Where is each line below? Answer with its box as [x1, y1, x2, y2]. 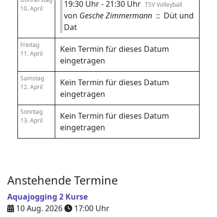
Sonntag [20, 108, 43, 116]
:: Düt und [152, 10, 194, 21]
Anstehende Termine [7, 172, 118, 188]
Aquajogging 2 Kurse [7, 191, 88, 202]
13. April [20, 116, 43, 124]
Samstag [20, 74, 44, 82]
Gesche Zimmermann [77, 10, 152, 21]
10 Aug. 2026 [16, 203, 62, 214]
